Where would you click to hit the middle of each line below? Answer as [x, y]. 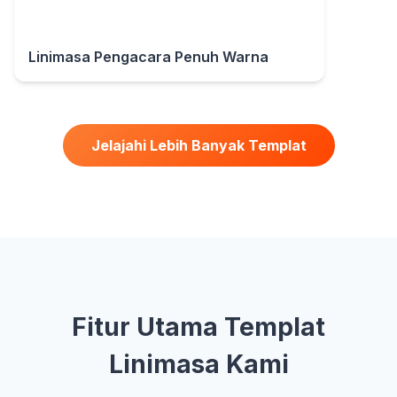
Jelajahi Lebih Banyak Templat [198, 145]
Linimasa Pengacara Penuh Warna [148, 56]
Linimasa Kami [198, 364]
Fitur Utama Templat [198, 327]
